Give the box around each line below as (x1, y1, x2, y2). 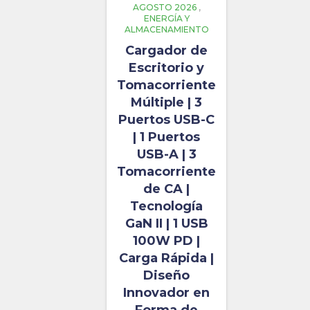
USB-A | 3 (136, 147, 197, 163)
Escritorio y (129, 60, 204, 76)
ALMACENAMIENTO (124, 24, 209, 35)
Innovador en (123, 285, 210, 301)
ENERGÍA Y (143, 13, 190, 24)
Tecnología (130, 199, 203, 215)
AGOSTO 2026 (132, 2, 197, 13)
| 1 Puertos (133, 129, 200, 145)
